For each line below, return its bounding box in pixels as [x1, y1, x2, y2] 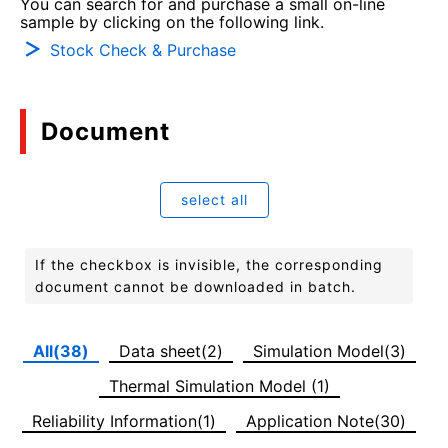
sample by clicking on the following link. [20, 11, 324, 32]
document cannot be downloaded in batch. [35, 277, 356, 295]
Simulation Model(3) [252, 340, 406, 361]
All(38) [32, 340, 89, 361]
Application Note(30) [246, 410, 406, 431]
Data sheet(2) [118, 340, 223, 361]
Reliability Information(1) [32, 410, 216, 431]
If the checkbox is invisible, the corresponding [35, 255, 383, 273]
